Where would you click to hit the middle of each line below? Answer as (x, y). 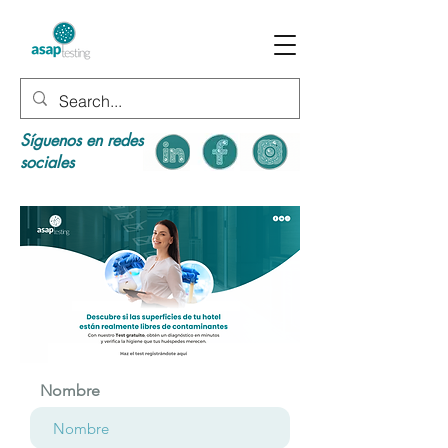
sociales (47, 162)
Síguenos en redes (81, 140)
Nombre (70, 390)
